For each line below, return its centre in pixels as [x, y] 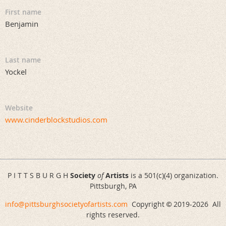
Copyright [147, 204]
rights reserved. [113, 214]
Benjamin [22, 24]
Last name [23, 60]
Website [19, 108]
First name [23, 12]
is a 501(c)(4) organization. [174, 176]
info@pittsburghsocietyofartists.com [66, 204]
